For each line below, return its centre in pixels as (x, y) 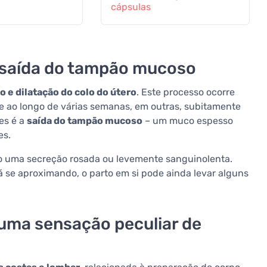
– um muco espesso (188, 121)
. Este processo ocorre (186, 92)
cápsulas (131, 7)
